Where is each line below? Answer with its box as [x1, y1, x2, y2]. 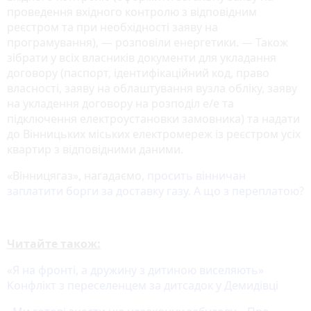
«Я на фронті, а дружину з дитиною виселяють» [7, 262, 264, 278]
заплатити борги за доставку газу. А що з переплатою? [7, 183, 304, 199]
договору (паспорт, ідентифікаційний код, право [7, 65, 269, 81]
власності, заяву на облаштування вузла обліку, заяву [7, 81, 297, 96]
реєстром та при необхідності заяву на [7, 19, 218, 35]
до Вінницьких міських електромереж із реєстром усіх [7, 126, 301, 142]
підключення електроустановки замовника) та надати [7, 111, 300, 127]
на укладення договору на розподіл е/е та [7, 96, 234, 112]
